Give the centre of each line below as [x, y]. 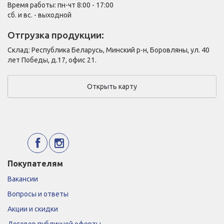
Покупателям [35, 164]
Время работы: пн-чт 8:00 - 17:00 [60, 5]
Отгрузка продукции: [56, 35]
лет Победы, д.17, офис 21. [52, 60]
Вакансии [23, 179]
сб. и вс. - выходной [39, 15]
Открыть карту [112, 87]
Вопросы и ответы [38, 194]
